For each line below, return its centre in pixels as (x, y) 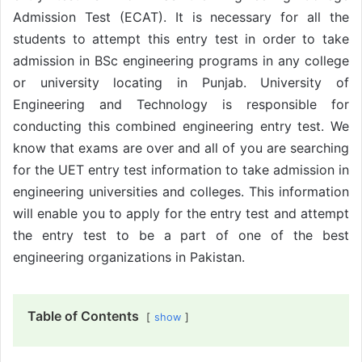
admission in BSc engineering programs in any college (181, 60)
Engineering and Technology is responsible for (181, 104)
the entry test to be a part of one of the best (181, 235)
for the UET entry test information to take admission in (181, 169)
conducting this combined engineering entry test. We (181, 126)
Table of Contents (83, 316)
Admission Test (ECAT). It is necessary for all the (181, 17)
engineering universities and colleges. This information (181, 191)
